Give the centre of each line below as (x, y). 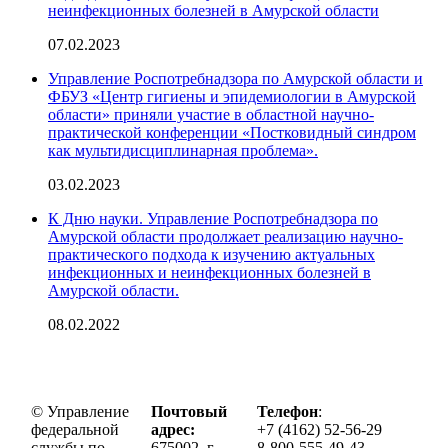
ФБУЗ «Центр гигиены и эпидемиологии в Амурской (232, 96)
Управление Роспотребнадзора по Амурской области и (235, 78)
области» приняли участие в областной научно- (211, 114)
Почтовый (189, 411)
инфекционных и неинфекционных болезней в (209, 272)
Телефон (287, 411)
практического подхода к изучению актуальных (211, 254)
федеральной (75, 429)
